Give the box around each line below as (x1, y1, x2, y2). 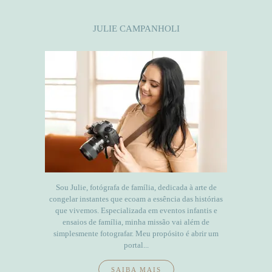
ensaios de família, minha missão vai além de (63, 217, 209, 227)
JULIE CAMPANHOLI (92, 23, 180, 34)
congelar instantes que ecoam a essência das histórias (49, 194, 223, 204)
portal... (123, 240, 149, 250)
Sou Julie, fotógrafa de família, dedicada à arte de (55, 183, 217, 192)
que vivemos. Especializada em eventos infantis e (55, 206, 217, 216)
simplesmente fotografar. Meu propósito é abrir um (53, 229, 219, 239)
